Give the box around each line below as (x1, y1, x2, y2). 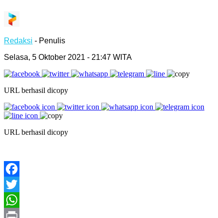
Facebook (4, 180, 38, 188)
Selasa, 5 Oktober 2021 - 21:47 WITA (4, 53, 132, 61)
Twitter (4, 195, 27, 204)
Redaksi (4, 36, 33, 45)
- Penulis (35, 36, 65, 45)
